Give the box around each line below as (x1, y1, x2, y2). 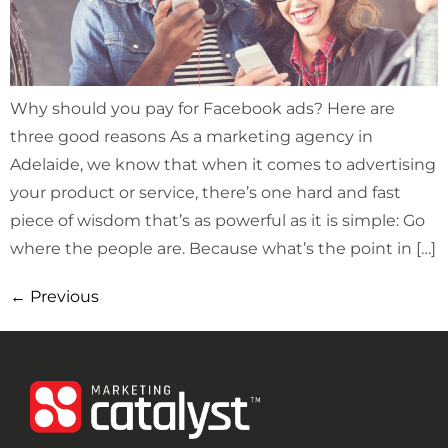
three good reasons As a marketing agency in (10, 127, 373, 147)
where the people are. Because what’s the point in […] (10, 239, 436, 259)
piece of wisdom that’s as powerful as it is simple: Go (10, 211, 425, 231)
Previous (26, 287, 99, 307)
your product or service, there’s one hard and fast (10, 183, 401, 203)
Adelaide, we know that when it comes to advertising (10, 155, 436, 175)
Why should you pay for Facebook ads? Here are (10, 99, 395, 119)
